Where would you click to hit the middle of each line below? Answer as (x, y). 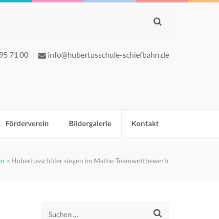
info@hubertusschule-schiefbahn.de (109, 55)
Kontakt (145, 123)
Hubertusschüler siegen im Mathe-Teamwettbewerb (90, 161)
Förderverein (27, 123)
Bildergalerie (90, 123)
